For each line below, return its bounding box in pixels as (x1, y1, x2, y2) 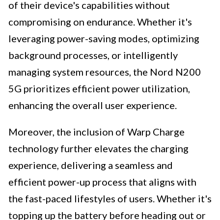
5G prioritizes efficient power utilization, (8, 82, 190, 95)
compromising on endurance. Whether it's (8, 16, 192, 28)
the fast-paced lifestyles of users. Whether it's (8, 192, 212, 205)
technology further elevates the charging (8, 142, 189, 155)
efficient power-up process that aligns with (8, 176, 196, 188)
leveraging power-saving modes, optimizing (8, 32, 199, 45)
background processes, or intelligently (8, 49, 178, 61)
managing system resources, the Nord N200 (8, 66, 201, 78)
